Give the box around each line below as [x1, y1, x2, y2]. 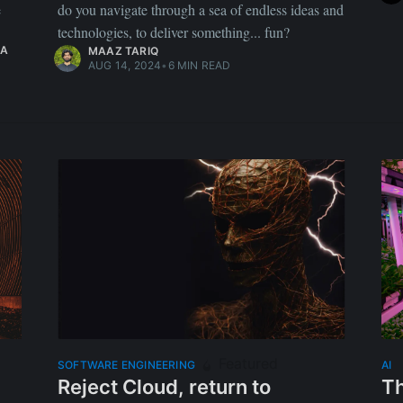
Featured [214, 354, 278, 373]
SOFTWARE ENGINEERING [58, 358, 195, 372]
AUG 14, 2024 [88, 58, 162, 73]
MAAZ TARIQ [88, 44, 158, 58]
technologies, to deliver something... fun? [58, 22, 290, 42]
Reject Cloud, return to [58, 375, 271, 399]
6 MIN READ [167, 58, 231, 73]
